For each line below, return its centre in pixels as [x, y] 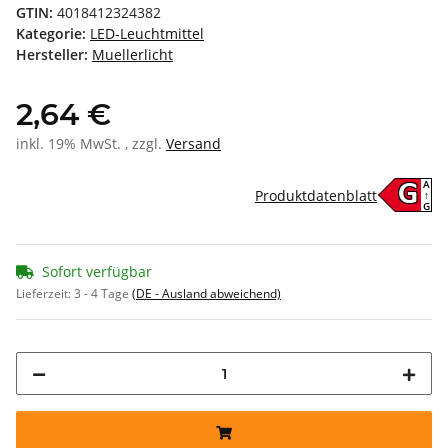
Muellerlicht [132, 55]
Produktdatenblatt [316, 195]
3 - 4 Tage [103, 294]
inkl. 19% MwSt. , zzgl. [91, 144]
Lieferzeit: [45, 294]
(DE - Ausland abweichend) [206, 294]
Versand [193, 144]
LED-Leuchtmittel [147, 34]
